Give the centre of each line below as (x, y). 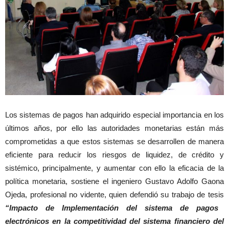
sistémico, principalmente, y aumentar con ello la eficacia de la (114, 168)
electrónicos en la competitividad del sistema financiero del (114, 221)
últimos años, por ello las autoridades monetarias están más (114, 128)
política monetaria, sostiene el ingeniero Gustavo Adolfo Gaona (114, 181)
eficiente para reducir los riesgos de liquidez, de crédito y (114, 155)
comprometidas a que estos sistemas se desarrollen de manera (114, 142)
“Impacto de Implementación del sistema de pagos (112, 208)
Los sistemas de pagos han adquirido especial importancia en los (114, 115)
